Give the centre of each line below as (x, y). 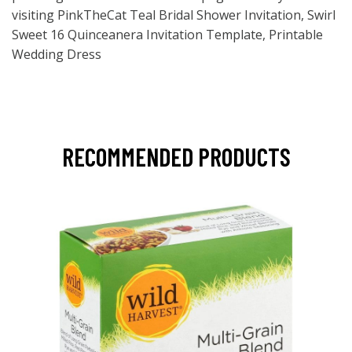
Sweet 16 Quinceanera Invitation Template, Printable (167, 35)
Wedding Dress (57, 54)
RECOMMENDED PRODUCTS (176, 156)
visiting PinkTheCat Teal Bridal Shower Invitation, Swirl (174, 15)
